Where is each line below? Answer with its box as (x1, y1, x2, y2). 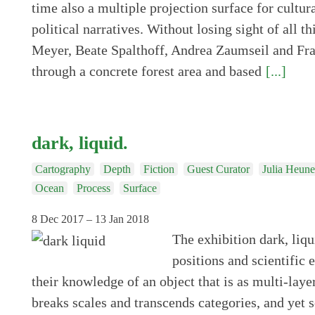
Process (76, 181, 110, 194)
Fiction (143, 162, 174, 175)
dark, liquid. (31, 131, 128, 153)
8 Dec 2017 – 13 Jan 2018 (31, 212, 149, 225)
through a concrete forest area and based (31, 63, 262, 79)
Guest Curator (186, 162, 250, 175)
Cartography (34, 162, 91, 175)
